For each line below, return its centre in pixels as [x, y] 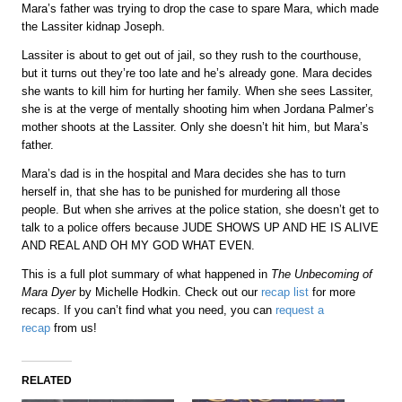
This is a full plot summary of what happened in [147, 275]
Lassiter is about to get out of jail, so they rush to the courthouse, [192, 56]
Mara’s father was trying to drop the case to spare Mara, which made [201, 9]
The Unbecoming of [322, 275]
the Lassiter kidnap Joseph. [94, 27]
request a [300, 310]
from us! [74, 328]
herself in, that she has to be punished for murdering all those [181, 192]
